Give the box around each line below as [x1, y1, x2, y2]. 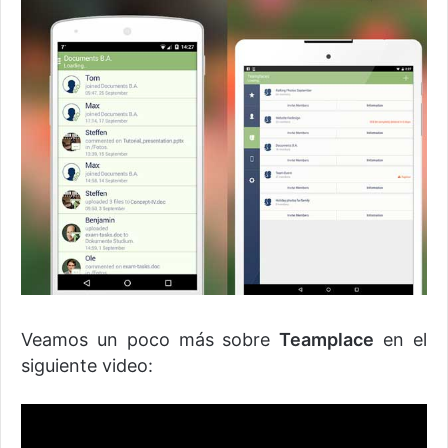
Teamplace [279, 328, 375, 350]
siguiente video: [21, 354, 153, 376]
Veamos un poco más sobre [21, 328, 280, 350]
